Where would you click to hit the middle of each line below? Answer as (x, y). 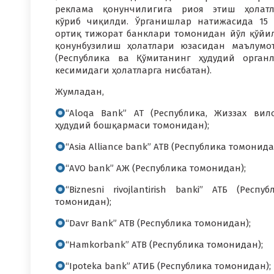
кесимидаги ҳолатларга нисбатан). (133, 70)
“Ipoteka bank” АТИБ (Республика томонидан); (168, 266)
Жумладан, (80, 92)
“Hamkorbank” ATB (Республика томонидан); (165, 245)
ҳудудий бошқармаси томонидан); (132, 125)
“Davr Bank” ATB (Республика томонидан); (158, 223)
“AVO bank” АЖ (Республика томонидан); (156, 168)
